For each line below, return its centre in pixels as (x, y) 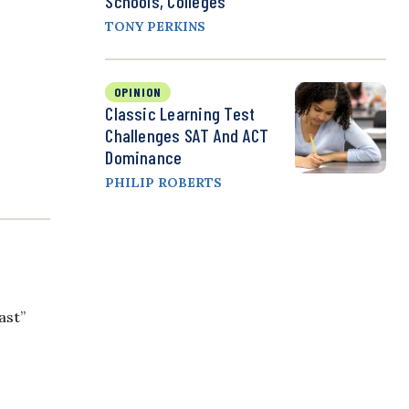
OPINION (138, 92)
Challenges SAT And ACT (187, 136)
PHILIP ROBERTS (164, 183)
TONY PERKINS (156, 27)
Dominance (144, 157)
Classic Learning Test (180, 114)
